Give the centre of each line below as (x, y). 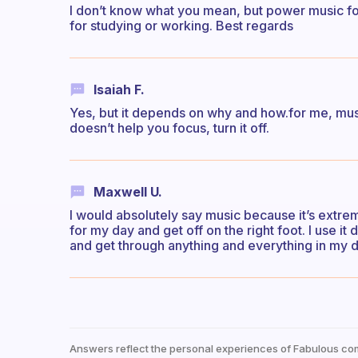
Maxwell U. (128, 192)
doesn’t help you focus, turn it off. (169, 128)
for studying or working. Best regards (181, 25)
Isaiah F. (119, 89)
